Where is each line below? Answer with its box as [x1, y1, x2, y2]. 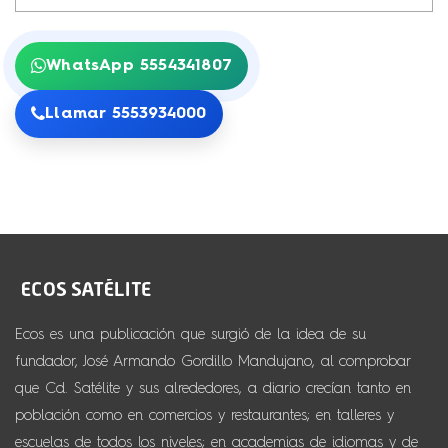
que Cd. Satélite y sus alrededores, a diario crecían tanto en [15, 381, 411, 396]
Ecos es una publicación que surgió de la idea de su [15, 327, 366, 342]
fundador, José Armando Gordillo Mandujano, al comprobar [15, 354, 410, 369]
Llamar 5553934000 [45, 106, 207, 122]
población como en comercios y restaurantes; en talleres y [15, 408, 394, 423]
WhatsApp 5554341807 [46, 58, 233, 74]
